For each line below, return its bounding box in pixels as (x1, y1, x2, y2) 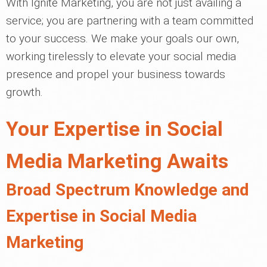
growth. (6, 85, 43, 99)
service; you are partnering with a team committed (6, 14, 253, 27)
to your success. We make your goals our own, (6, 32, 239, 45)
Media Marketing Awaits (6, 149, 228, 173)
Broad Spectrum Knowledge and (6, 180, 249, 200)
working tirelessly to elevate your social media (6, 49, 236, 63)
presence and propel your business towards (6, 67, 225, 81)
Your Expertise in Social (6, 117, 223, 141)
